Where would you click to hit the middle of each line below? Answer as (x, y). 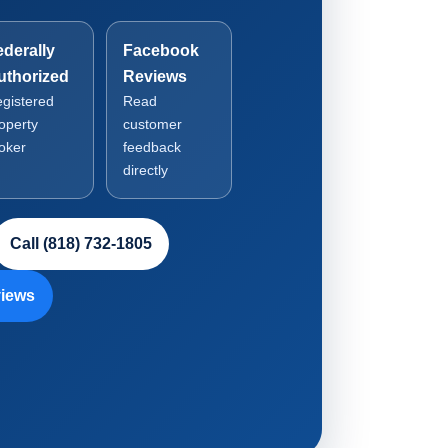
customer (152, 124)
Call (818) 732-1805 (80, 243)
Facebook (160, 50)
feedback (151, 147)
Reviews (154, 76)
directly (145, 170)
